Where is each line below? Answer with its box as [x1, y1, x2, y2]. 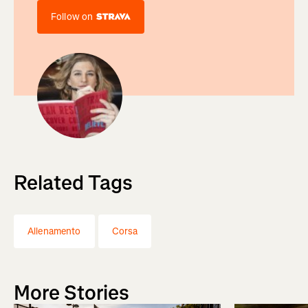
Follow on [50, 10, 93, 23]
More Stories [14, 278, 129, 307]
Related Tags [14, 168, 133, 197]
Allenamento [27, 224, 81, 238]
